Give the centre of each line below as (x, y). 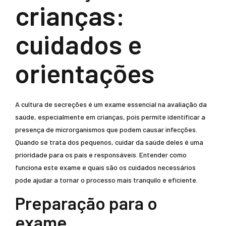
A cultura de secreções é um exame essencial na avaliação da (111, 104)
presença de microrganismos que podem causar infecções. (106, 129)
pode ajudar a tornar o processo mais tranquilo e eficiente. (106, 180)
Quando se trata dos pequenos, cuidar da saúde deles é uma (109, 142)
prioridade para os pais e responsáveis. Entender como (101, 155)
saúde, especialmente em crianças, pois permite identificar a (110, 117)
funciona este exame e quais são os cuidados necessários (105, 167)
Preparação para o (86, 203)
